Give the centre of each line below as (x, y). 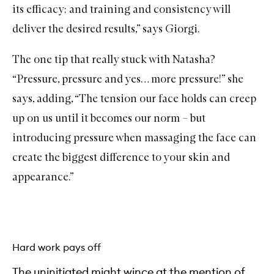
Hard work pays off (57, 247)
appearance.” (43, 176)
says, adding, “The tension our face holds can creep (134, 98)
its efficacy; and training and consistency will (121, 9)
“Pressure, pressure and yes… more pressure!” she (128, 79)
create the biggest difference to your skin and (121, 157)
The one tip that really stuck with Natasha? (114, 59)
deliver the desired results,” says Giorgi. (106, 28)
